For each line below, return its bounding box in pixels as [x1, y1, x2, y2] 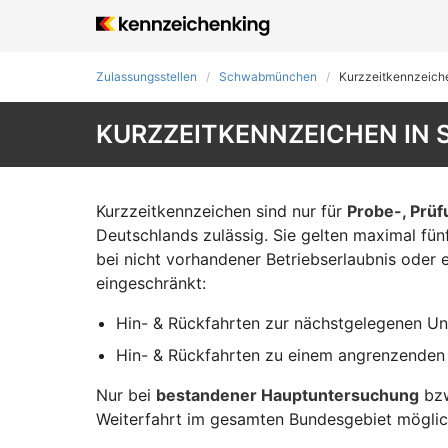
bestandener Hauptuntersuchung [156, 385, 419, 405]
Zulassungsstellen [96, 69, 197, 84]
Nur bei [96, 385, 156, 405]
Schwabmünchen [219, 69, 317, 84]
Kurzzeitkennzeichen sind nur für [96, 201, 347, 221]
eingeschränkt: [96, 273, 206, 293]
